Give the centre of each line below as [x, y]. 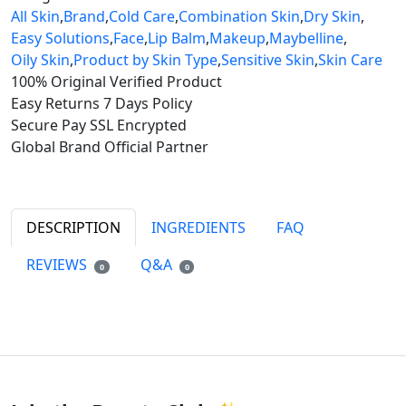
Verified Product [166, 82]
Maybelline [306, 39]
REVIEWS [58, 265]
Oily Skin [40, 60]
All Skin [35, 17]
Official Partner [156, 147]
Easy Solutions [60, 39]
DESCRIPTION [73, 228]
